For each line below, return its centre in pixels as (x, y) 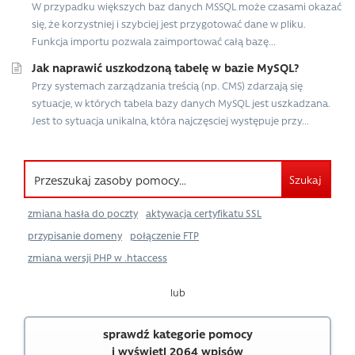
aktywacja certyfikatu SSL (204, 214)
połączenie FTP (164, 236)
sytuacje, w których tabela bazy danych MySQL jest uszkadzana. (181, 103)
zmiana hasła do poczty (83, 214)
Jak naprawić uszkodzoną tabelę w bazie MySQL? (165, 68)
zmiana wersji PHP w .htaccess (97, 258)
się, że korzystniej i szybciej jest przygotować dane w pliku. (169, 24)
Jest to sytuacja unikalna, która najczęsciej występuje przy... (170, 120)
